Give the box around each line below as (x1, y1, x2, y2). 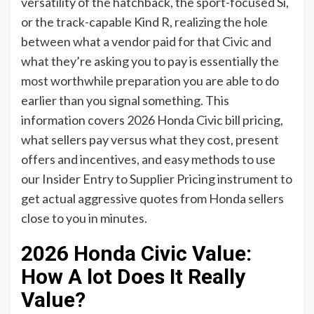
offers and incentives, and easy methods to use (21, 151, 275, 167)
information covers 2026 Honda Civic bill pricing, (21, 111, 283, 128)
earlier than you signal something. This (21, 92, 229, 108)
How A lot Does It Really (21, 264, 245, 289)
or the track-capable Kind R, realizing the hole (21, 13, 268, 29)
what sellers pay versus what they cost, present (21, 131, 279, 147)
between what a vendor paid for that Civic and (21, 33, 271, 49)
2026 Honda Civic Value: (21, 240, 252, 266)
